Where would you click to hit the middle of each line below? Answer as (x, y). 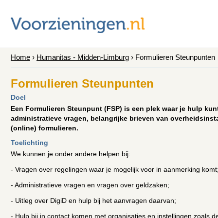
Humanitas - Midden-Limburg (83, 57)
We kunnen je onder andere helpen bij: (71, 154)
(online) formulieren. (45, 128)
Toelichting (29, 143)
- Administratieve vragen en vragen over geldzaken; (90, 185)
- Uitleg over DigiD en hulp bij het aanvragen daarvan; (93, 200)
